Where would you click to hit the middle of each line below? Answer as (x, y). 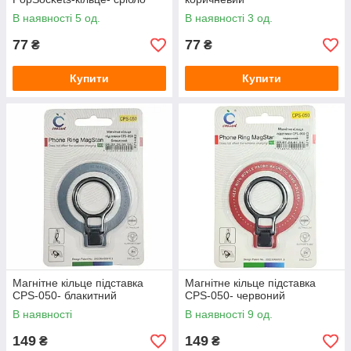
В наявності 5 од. (56, 18)
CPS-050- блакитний (65, 296)
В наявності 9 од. (229, 315)
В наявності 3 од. (229, 18)
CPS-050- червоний (235, 296)
